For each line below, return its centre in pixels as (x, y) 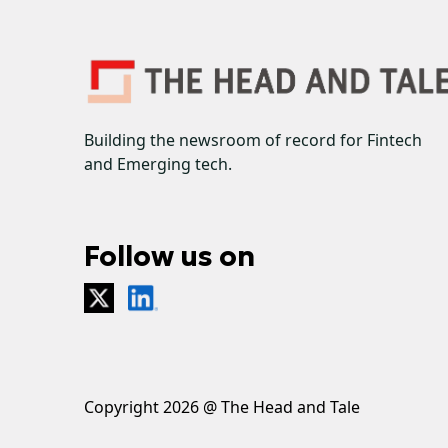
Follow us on (169, 256)
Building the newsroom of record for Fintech (253, 139)
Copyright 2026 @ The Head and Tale (222, 406)
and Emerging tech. (158, 163)
